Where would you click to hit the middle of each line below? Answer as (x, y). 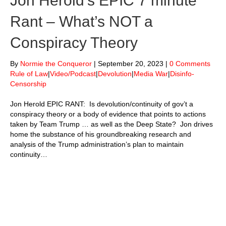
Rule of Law (29, 74)
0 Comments (190, 64)
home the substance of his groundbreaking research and (101, 134)
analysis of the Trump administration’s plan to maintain (97, 145)
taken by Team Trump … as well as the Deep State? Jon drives (111, 124)
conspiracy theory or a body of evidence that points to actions (108, 114)
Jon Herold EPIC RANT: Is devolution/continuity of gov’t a (102, 104)
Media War (151, 74)
